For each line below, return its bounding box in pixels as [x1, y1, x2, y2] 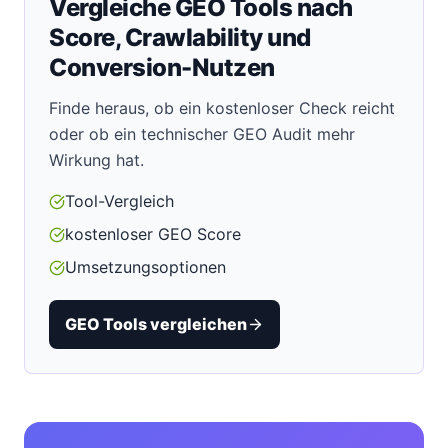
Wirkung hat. [49, 150, 144, 170]
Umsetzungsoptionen [65, 257, 226, 277]
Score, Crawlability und [49, 23, 311, 52]
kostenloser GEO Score [65, 224, 241, 244]
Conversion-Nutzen [49, 53, 275, 82]
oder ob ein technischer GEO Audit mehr [49, 124, 355, 144]
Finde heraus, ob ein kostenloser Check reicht [49, 98, 395, 118]
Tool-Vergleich [65, 191, 174, 211]
